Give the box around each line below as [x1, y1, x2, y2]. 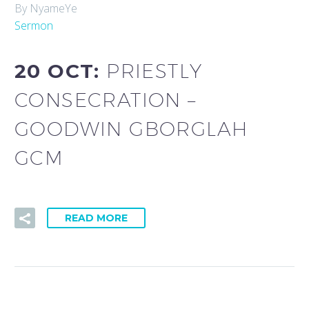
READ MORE [65, 212, 128, 225]
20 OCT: [14, 59, 107, 83]
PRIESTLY [106, 59, 203, 82]
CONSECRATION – [14, 88, 197, 111]
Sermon [14, 18, 53, 33]
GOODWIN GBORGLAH [14, 117, 248, 140]
